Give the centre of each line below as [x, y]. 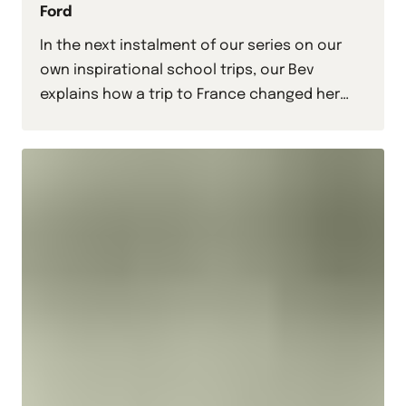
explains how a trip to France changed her [190, 95]
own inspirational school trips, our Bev [177, 71]
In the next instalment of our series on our [191, 46]
